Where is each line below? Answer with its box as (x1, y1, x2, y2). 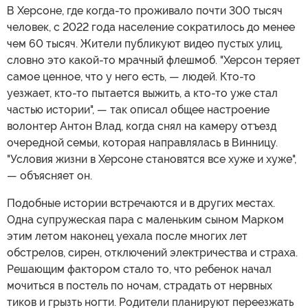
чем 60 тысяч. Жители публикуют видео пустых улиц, (7, 37, 283, 51)
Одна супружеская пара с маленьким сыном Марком (7, 213, 284, 227)
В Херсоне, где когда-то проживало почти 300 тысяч (7, 4, 283, 18)
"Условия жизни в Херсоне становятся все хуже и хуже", (7, 153, 296, 166)
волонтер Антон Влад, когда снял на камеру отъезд (7, 120, 276, 133)
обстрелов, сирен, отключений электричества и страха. (7, 246, 298, 260)
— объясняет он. (7, 169, 92, 183)
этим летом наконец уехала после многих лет (7, 230, 247, 243)
